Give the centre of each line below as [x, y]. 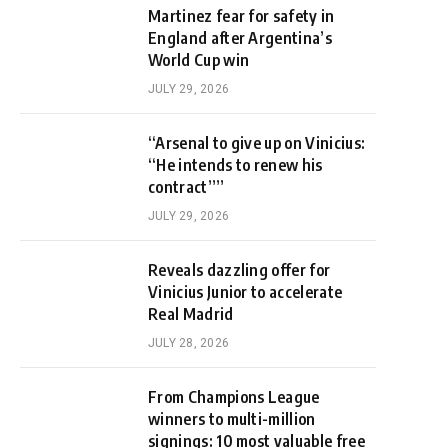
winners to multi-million [232, 419]
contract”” [186, 187]
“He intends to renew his [235, 165]
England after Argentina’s [240, 38]
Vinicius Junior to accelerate [245, 292]
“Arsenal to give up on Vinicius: [257, 143]
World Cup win [199, 60]
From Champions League [234, 397]
